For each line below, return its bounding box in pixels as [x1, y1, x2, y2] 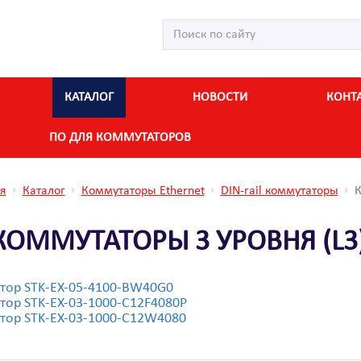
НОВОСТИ [193, 91, 247, 104]
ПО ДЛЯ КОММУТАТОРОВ [49, 131, 191, 144]
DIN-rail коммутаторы [220, 185, 338, 197]
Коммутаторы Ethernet [81, 185, 205, 197]
